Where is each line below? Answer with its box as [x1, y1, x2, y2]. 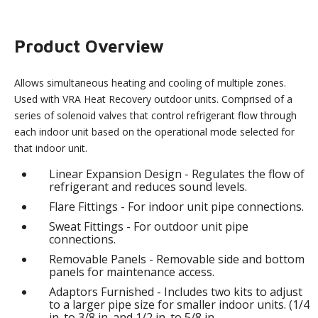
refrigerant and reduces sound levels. [49, 178, 248, 194]
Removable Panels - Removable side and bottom [49, 251, 305, 267]
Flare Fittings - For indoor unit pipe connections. [49, 198, 305, 214]
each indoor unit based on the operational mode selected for [14, 124, 295, 138]
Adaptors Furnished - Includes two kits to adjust [49, 283, 303, 300]
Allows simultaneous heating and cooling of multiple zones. [14, 75, 287, 89]
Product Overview [14, 35, 165, 56]
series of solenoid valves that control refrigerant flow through [14, 108, 297, 122]
